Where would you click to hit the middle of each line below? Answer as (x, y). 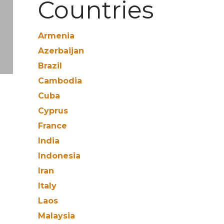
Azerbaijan (61, 51)
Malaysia (56, 216)
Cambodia (60, 81)
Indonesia (59, 156)
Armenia (56, 36)
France (52, 126)
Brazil (50, 66)
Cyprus (53, 111)
